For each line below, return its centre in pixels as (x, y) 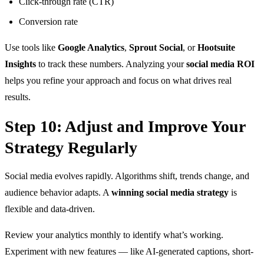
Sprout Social (156, 47)
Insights (20, 64)
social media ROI (220, 64)
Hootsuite (216, 47)
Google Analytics (91, 47)
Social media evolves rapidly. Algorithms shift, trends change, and (127, 176)
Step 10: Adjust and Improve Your (125, 126)
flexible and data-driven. (50, 209)
